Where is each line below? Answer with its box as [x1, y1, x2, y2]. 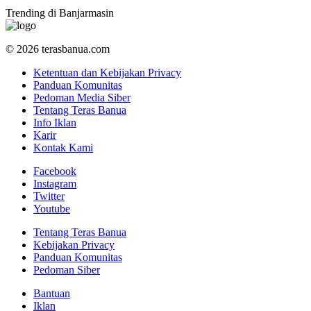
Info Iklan [33, 116, 76, 128]
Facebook [33, 165, 76, 177]
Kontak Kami [33, 141, 93, 153]
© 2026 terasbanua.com [6, 42, 110, 55]
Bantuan [33, 287, 70, 299]
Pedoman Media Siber [33, 91, 131, 103]
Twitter [33, 190, 65, 202]
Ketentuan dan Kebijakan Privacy [33, 66, 181, 78]
